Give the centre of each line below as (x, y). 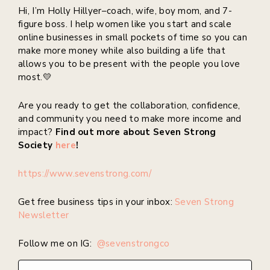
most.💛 (35, 77)
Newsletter (44, 215)
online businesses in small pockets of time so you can (133, 38)
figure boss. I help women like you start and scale (125, 24)
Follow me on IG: (58, 244)
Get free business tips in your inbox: (97, 202)
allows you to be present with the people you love (129, 64)
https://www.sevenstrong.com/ (86, 174)
